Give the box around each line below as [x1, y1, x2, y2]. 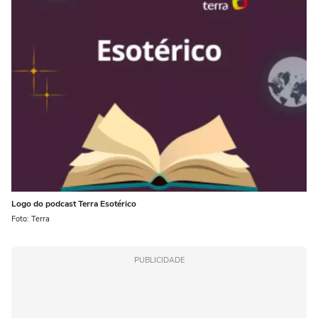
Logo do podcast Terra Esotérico [11, 198, 136, 209]
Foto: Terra [11, 214, 50, 224]
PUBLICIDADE [133, 255, 185, 265]
